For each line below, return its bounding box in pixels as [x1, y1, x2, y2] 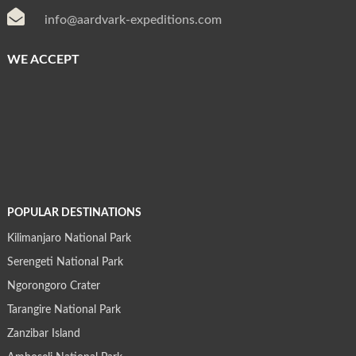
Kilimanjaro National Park [6, 233, 131, 245]
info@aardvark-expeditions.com [44, 14, 222, 27]
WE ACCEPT [6, 53, 79, 67]
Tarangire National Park [6, 304, 121, 316]
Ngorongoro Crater [6, 281, 100, 292]
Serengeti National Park [6, 257, 123, 269]
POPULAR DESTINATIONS [6, 207, 141, 219]
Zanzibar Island [6, 328, 80, 340]
